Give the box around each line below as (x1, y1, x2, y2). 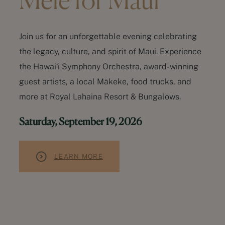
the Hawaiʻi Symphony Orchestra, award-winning (19, 62, 198, 71)
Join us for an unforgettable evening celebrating (19, 32, 197, 41)
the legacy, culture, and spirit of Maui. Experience (19, 47, 201, 56)
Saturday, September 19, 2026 (19, 117, 142, 128)
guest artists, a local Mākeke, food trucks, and (19, 77, 191, 86)
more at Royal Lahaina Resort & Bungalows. (19, 92, 181, 101)
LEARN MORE (54, 152, 103, 160)
